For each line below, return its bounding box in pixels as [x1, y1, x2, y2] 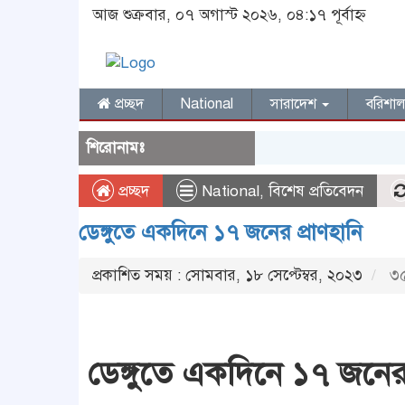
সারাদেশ [270, 95, 320, 113]
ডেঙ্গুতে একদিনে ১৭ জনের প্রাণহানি [79, 219, 363, 246]
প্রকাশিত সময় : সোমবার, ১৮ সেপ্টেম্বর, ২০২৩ [92, 266, 363, 285]
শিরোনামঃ [86, 138, 145, 157]
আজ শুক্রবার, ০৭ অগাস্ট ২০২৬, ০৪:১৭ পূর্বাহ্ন [92, 5, 366, 24]
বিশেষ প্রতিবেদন [268, 182, 363, 201]
